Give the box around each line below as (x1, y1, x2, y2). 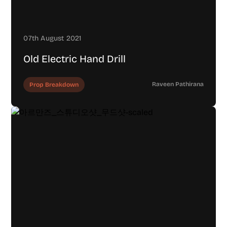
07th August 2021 (23, 34, 82, 43)
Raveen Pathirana (152, 81, 204, 88)
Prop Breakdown (29, 81, 79, 89)
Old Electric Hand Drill (23, 53, 126, 65)
